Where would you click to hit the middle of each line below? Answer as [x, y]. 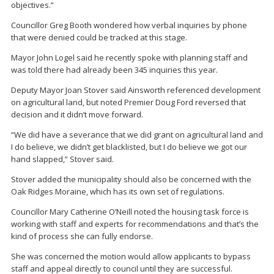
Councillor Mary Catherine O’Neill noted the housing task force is [130, 211]
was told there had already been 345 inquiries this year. [114, 69]
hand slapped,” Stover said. [62, 159]
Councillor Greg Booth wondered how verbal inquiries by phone [129, 25]
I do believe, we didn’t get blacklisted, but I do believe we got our [129, 146]
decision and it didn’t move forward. [77, 114]
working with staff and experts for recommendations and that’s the [135, 224]
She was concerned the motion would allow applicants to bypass [131, 256]
